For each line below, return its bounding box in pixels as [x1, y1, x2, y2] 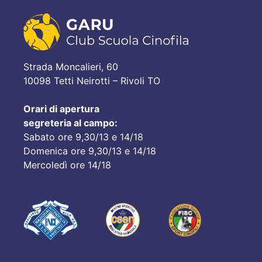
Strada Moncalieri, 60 [23, 61, 118, 73]
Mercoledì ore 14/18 [23, 159, 111, 171]
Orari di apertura [23, 103, 99, 115]
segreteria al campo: [23, 117, 118, 129]
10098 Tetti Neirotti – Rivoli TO [23, 75, 160, 87]
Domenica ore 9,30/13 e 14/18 [23, 145, 156, 157]
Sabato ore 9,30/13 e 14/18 [23, 131, 143, 143]
